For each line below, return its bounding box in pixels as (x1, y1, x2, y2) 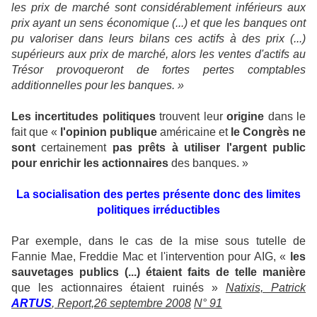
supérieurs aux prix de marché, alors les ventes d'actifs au (11, 48, 306, 60)
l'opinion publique (57, 126, 157, 138)
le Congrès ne (231, 126, 306, 138)
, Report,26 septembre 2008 (52, 297, 191, 309)
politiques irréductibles (97, 204, 220, 216)
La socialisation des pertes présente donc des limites (16, 188, 301, 200)
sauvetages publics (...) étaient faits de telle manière (11, 266, 306, 278)
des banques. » (168, 157, 251, 169)
